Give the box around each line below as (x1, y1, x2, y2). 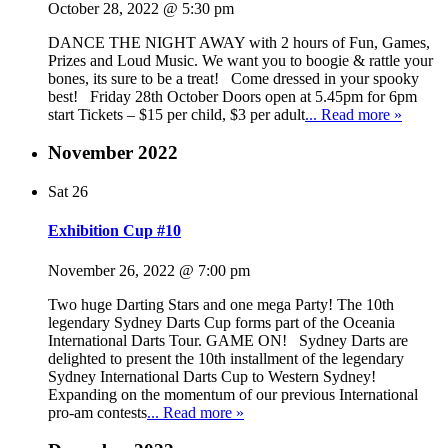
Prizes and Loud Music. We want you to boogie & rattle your (48, 51, 433, 69)
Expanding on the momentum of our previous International (48, 385, 418, 403)
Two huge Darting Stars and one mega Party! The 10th (48, 295, 394, 313)
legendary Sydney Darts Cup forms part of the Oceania (48, 313, 395, 331)
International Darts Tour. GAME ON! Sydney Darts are (48, 331, 408, 349)
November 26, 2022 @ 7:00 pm (48, 261, 250, 279)
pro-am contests (48, 403, 147, 421)
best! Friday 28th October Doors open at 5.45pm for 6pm (48, 87, 417, 105)
